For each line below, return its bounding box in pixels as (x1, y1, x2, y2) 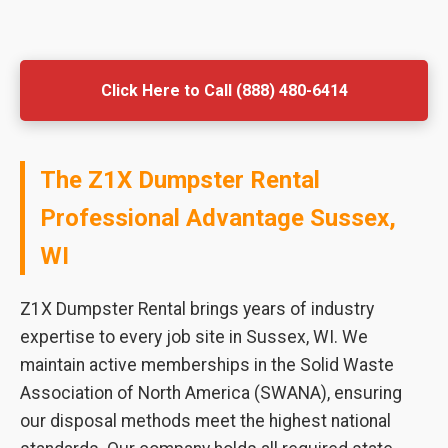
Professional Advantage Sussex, (40, 204, 396, 232)
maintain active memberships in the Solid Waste (20, 355, 394, 375)
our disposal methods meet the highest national (20, 411, 391, 431)
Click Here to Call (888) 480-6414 (100, 81, 348, 100)
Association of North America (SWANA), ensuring (20, 383, 402, 403)
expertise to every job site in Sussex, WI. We (20, 327, 368, 347)
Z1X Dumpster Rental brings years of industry (20, 299, 374, 319)
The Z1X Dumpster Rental (40, 166, 320, 194)
